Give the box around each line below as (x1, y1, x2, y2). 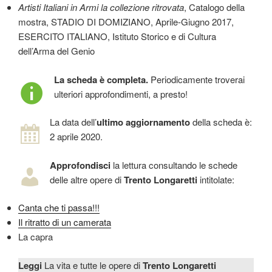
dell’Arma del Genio (18, 44, 95, 58)
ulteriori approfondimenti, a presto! (54, 87, 188, 100)
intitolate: (197, 172, 234, 186)
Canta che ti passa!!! (18, 201, 100, 214)
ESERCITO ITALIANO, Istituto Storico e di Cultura (18, 30, 216, 43)
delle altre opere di (50, 172, 124, 186)
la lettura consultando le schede (110, 158, 237, 171)
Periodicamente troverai (148, 72, 245, 86)
